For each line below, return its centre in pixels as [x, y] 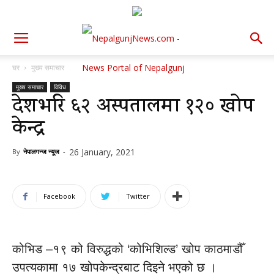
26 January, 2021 [102, 152]
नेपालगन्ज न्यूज [41, 151]
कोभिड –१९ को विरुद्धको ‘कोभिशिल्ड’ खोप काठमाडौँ [128, 249]
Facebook [59, 196]
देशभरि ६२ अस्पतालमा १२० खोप [133, 108]
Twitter [138, 196]
